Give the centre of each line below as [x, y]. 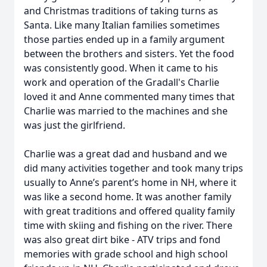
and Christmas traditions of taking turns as [121, 11]
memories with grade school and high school [126, 254]
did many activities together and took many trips [133, 168]
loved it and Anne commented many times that [129, 97]
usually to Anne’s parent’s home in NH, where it [130, 182]
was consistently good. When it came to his [121, 68]
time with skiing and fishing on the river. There [128, 225]
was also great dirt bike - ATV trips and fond [122, 240]
